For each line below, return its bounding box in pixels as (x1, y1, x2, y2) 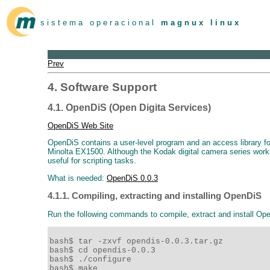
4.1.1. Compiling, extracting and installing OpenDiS (48, 191, 262, 201)
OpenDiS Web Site (48, 121, 113, 131)
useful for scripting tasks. (48, 156, 136, 166)
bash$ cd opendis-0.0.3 (49, 245, 160, 255)
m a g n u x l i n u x (161, 18, 239, 27)
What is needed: (48, 173, 107, 183)
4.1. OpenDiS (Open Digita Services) (48, 102, 211, 113)
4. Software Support (48, 81, 157, 94)
